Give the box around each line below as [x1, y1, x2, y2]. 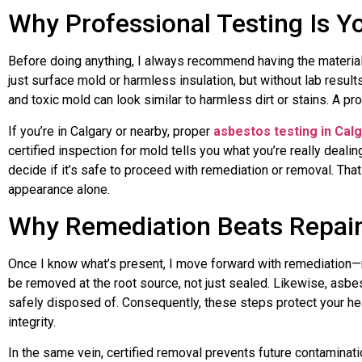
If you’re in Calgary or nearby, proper [8, 123, 213, 139]
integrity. [8, 314, 56, 330]
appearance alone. [8, 181, 110, 197]
